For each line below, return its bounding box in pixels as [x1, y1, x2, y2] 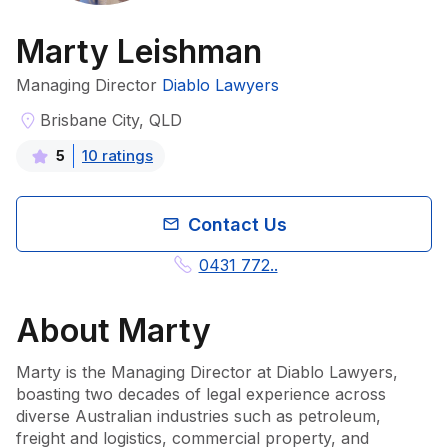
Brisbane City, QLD [40, 110, 182, 130]
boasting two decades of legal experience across [16, 384, 386, 404]
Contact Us [187, 213, 287, 235]
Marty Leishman [16, 32, 262, 71]
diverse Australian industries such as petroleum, [16, 406, 381, 426]
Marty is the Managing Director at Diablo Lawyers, [16, 362, 398, 382]
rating [98, 146, 145, 165]
